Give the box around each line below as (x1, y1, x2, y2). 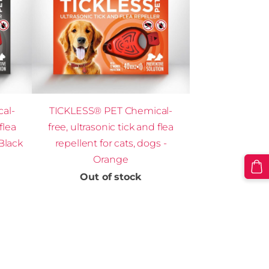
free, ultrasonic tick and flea (47, 121, 174, 133)
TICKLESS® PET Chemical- (49, 104, 173, 116)
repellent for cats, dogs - (55, 137, 167, 149)
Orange (93, 153, 128, 165)
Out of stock (80, 171, 142, 183)
